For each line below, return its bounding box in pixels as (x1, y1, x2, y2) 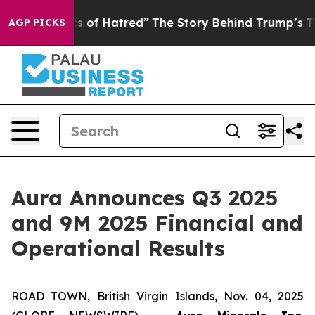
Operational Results (11, 235, 225, 262)
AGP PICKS (8, 16, 65, 29)
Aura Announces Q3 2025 (11, 184, 278, 211)
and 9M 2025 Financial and (11, 210, 303, 236)
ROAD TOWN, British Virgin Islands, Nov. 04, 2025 (11, 289, 304, 303)
